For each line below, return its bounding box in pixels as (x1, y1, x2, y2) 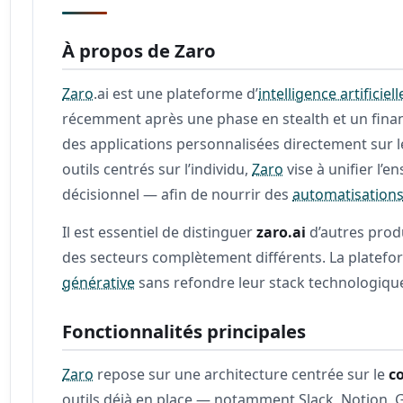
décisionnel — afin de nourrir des (62, 184, 293, 204)
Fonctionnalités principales (62, 318, 307, 344)
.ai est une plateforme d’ (94, 83, 259, 103)
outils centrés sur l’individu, (62, 158, 253, 179)
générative (62, 272, 136, 292)
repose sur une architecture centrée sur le (94, 363, 390, 384)
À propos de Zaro (62, 37, 217, 63)
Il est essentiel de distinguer (62, 221, 257, 242)
